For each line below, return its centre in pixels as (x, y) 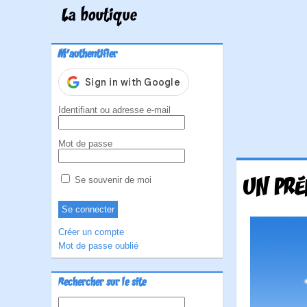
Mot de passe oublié (98, 246)
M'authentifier (88, 55)
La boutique (99, 16)
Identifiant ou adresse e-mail (114, 110)
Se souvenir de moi (112, 180)
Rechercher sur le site (102, 283)
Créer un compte (91, 232)
